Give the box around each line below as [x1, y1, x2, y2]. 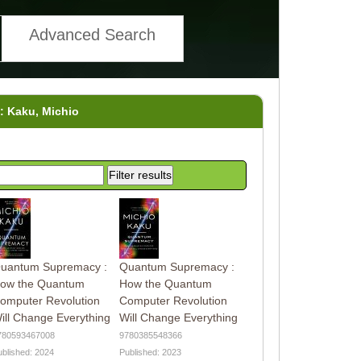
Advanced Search [28, 25, 156, 44]
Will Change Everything [118, 310, 238, 324]
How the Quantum [118, 276, 212, 290]
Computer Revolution [118, 293, 227, 307]
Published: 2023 [118, 346, 181, 357]
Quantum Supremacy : [118, 259, 234, 273]
